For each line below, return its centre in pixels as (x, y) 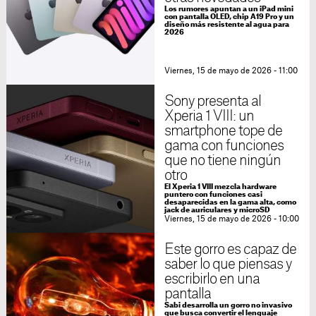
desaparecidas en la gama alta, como (230, 203)
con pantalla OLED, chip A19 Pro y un (229, 17)
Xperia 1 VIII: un (209, 117)
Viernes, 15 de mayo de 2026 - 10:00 (231, 219)
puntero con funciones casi (213, 195)
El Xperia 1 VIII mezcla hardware (220, 187)
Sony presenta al (213, 102)
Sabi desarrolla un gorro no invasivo (228, 306)
